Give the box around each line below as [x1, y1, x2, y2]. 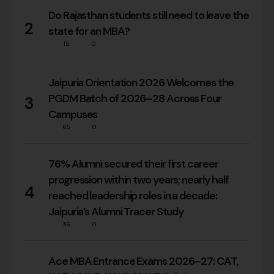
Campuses [48, 107, 98, 122]
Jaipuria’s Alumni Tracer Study [48, 204, 185, 220]
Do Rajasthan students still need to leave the [48, 8, 249, 23]
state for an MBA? [48, 24, 130, 39]
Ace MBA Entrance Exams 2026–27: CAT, [48, 254, 239, 269]
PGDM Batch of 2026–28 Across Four [48, 91, 221, 106]
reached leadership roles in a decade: [48, 188, 217, 204]
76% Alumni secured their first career [48, 157, 218, 172]
